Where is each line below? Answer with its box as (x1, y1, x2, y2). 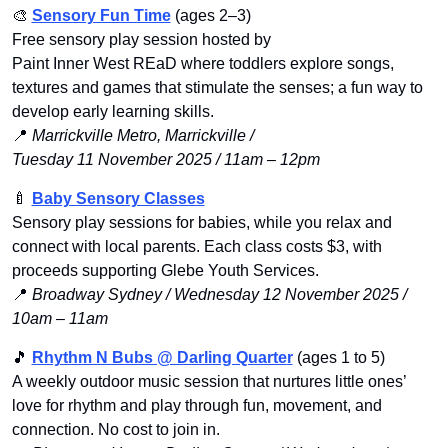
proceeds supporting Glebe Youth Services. (11, 262, 319, 280)
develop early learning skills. (11, 103, 214, 121)
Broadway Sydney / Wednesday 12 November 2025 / (31, 286, 407, 304)
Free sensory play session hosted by (11, 31, 271, 49)
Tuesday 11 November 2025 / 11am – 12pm (11, 151, 320, 169)
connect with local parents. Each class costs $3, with (11, 238, 382, 256)
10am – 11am (11, 310, 108, 328)
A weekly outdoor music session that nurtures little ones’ (11, 373, 406, 391)
